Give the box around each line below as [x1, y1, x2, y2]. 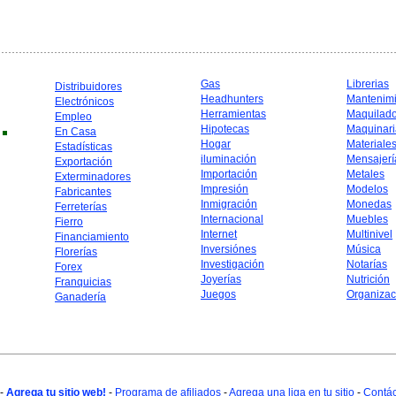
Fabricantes [55, 186, 111, 198]
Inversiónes [201, 243, 256, 255]
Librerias [346, 78, 389, 90]
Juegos [201, 288, 236, 301]
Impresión [201, 183, 248, 195]
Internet [201, 228, 237, 240]
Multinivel [346, 228, 392, 240]
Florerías [55, 246, 97, 258]
